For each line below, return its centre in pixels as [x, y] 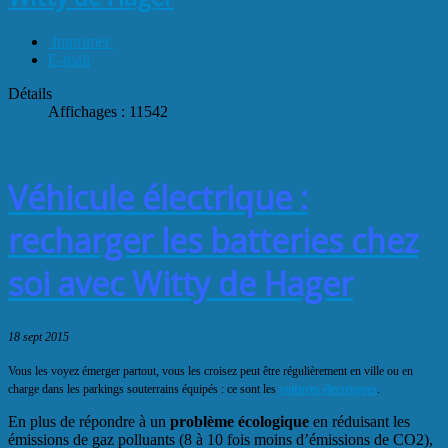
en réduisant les [359, 421]
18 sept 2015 [38, 336]
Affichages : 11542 [108, 111]
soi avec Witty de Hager [180, 284]
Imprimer [81, 41]
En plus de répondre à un [89, 421]
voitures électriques [328, 388]
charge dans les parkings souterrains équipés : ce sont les [143, 388]
